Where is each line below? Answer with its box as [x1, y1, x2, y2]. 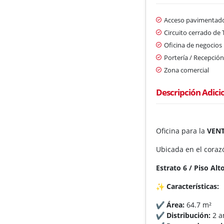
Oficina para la [156, 125, 207, 135]
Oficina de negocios [164, 40, 222, 49]
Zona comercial [164, 65, 209, 74]
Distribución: [166, 210, 211, 220]
